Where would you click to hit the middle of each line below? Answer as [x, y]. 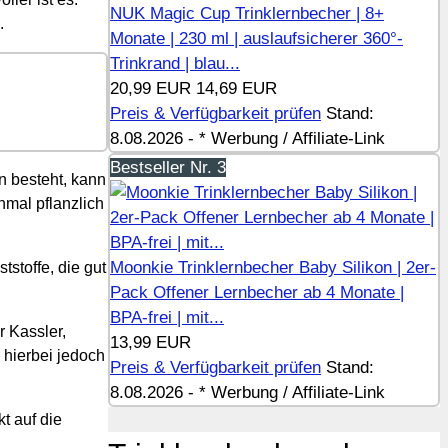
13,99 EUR [150, 343]
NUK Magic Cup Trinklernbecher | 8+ [247, 14]
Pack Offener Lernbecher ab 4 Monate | [257, 293]
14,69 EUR [236, 89]
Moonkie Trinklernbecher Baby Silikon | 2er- [273, 268]
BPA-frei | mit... [167, 318]
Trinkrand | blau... [175, 64]
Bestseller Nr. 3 [168, 168]
